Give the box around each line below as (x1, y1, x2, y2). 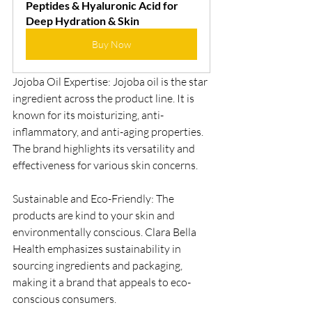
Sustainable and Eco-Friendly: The (13, 191, 176, 205)
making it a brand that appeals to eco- (13, 274, 191, 289)
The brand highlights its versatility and (13, 141, 197, 155)
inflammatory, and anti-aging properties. (13, 124, 205, 139)
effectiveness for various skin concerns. (13, 157, 198, 172)
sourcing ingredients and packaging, (13, 258, 185, 272)
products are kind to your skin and (13, 208, 177, 222)
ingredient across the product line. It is (13, 91, 196, 105)
